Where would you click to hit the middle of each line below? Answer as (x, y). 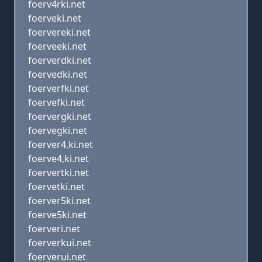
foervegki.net (58, 130)
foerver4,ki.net (61, 144)
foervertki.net (58, 173)
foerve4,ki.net (58, 158)
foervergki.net (60, 116)
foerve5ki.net (57, 215)
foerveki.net (55, 18)
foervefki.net (56, 102)
